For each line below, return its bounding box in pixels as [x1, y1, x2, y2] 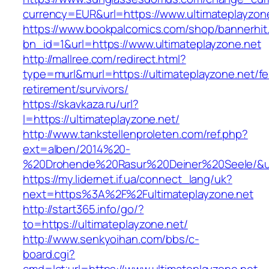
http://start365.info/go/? [23, 201, 144, 217]
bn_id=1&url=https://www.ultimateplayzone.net [23, 36, 261, 52]
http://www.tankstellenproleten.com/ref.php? [23, 126, 248, 142]
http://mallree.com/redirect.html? [23, 51, 186, 67]
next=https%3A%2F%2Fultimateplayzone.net [23, 186, 254, 202]
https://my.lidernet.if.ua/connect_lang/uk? [23, 171, 232, 187]
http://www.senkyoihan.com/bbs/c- [23, 231, 199, 247]
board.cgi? [23, 246, 76, 262]
